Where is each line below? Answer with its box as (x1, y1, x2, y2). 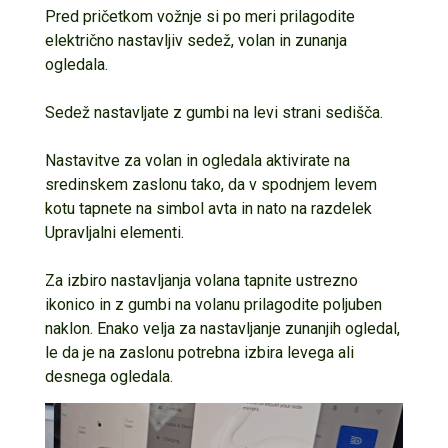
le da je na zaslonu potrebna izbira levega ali (44, 342, 354, 362)
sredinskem (44, 174, 128, 194)
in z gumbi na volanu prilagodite (94, 294, 319, 314)
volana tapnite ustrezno (194, 270, 358, 290)
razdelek (306, 198, 372, 218)
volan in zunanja (237, 30, 347, 50)
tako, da (186, 174, 249, 194)
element (115, 222, 177, 242)
